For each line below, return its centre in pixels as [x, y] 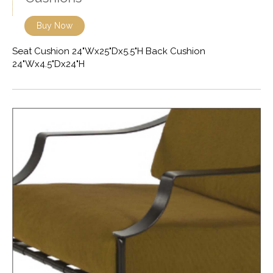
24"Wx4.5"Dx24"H [48, 64]
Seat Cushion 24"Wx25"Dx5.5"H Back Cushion [109, 51]
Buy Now [55, 26]
